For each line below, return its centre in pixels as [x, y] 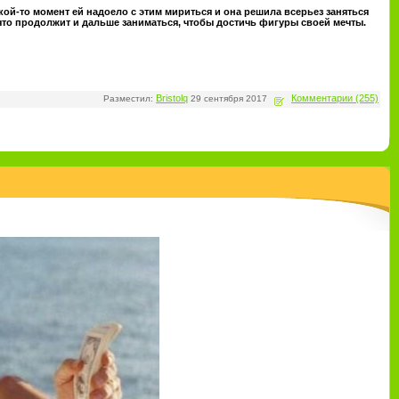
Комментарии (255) [335, 98]
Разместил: [130, 98]
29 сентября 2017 [229, 98]
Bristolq [172, 98]
